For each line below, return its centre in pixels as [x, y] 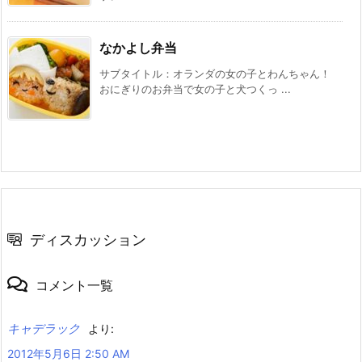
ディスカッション [88, 239]
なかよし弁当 [138, 47]
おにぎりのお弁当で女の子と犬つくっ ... [195, 88]
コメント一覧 [74, 285]
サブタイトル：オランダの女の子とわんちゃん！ [215, 73]
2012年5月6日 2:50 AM [68, 353]
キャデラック [44, 328]
